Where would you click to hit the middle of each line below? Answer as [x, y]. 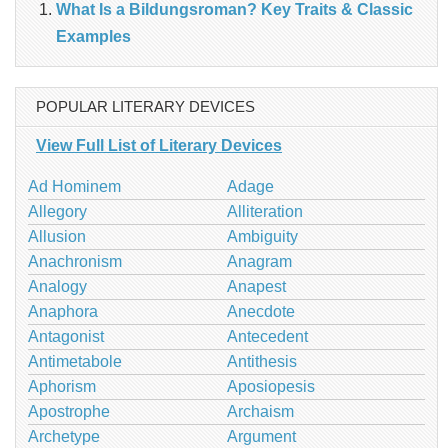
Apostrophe [69, 411]
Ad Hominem [74, 186]
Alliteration [264, 211]
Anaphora [63, 311]
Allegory [57, 211]
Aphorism [62, 386]
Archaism [260, 411]
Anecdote [260, 311]
